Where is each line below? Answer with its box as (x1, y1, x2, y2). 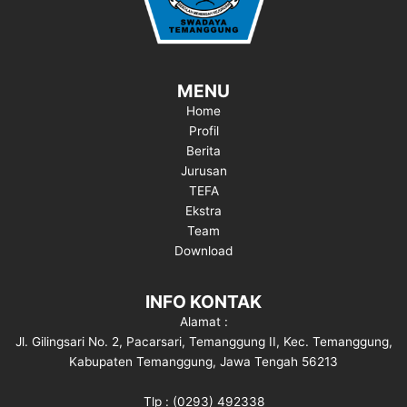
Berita (186, 144, 221, 158)
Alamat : (179, 313, 228, 329)
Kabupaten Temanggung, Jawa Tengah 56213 (69, 353, 338, 369)
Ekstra (185, 203, 222, 218)
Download (174, 243, 233, 258)
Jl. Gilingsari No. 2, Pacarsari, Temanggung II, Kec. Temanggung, (15, 333, 392, 349)
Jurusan (180, 164, 227, 178)
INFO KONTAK (145, 290, 262, 313)
